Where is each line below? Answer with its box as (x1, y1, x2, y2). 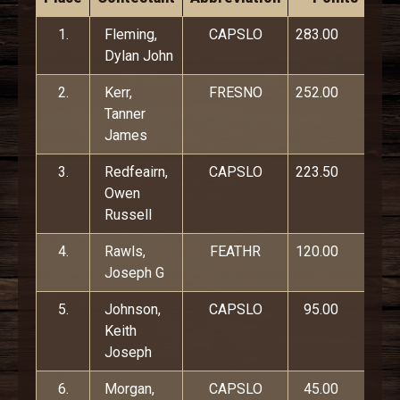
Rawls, (104, 243, 146, 260)
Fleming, (104, 26, 157, 43)
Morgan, (104, 380, 154, 397)
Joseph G (104, 264, 164, 281)
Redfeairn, (104, 163, 168, 180)
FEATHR (210, 243, 261, 260)
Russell (104, 206, 152, 223)
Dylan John (104, 47, 173, 64)
